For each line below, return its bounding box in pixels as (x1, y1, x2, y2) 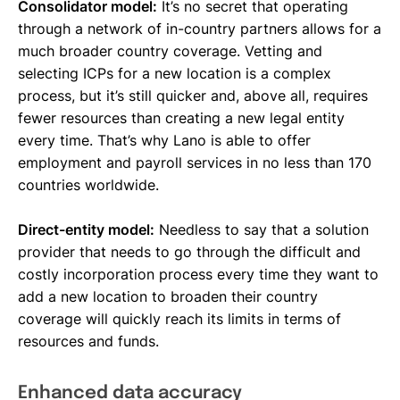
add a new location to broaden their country (18, 287, 318, 305)
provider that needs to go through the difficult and (18, 242, 361, 261)
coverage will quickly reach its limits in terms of (18, 309, 341, 328)
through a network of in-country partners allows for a (18, 19, 381, 37)
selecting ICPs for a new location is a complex (18, 63, 331, 82)
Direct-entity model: (18, 220, 154, 238)
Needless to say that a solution (154, 220, 369, 238)
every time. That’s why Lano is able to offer (18, 130, 311, 149)
